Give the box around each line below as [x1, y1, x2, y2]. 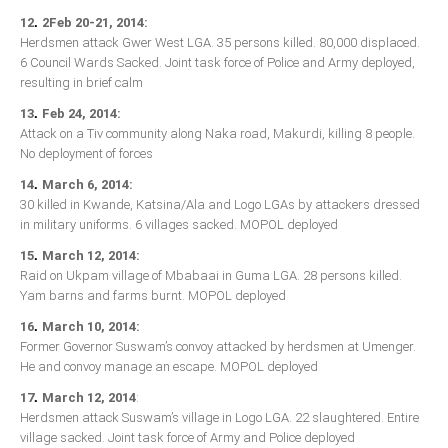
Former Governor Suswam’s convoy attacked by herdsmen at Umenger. [20, 339, 416, 355]
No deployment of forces [20, 146, 153, 162]
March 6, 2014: [42, 177, 133, 193]
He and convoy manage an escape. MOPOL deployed [20, 359, 318, 375]
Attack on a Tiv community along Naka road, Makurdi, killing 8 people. [20, 126, 415, 142]
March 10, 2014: [42, 319, 140, 335]
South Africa [20, 29, 92, 44]
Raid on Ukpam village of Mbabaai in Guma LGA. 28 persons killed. [20, 268, 402, 284]
